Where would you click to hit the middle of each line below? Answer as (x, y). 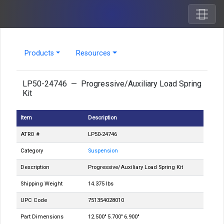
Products (39, 53)
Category (32, 151)
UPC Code (34, 200)
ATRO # (30, 134)
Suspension (103, 151)
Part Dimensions (42, 217)
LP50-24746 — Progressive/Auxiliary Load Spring (112, 84)
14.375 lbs (101, 184)
